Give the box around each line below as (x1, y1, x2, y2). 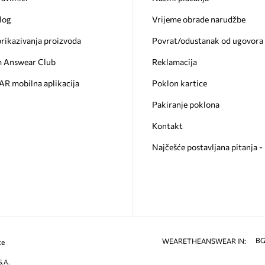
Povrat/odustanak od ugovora (151, 35, 263, 46)
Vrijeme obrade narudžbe (151, 14, 245, 24)
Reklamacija (151, 56, 197, 67)
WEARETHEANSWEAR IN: (162, 236, 247, 245)
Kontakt (151, 120, 183, 131)
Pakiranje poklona (151, 99, 219, 109)
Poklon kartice (151, 77, 207, 88)
